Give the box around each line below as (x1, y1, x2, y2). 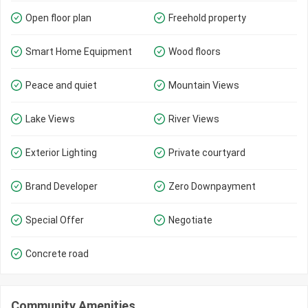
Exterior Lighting (25, 146, 97, 158)
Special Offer (25, 214, 84, 225)
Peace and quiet (25, 79, 97, 91)
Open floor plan (25, 12, 91, 23)
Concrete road (25, 247, 89, 259)
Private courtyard (168, 146, 245, 158)
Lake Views (25, 113, 75, 124)
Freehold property (168, 12, 246, 23)
